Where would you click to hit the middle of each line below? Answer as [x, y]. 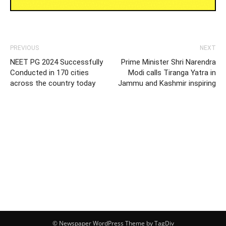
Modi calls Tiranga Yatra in [172, 72]
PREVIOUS [24, 48]
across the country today [53, 83]
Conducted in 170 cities [49, 72]
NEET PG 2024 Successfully [56, 62]
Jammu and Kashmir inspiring [167, 83]
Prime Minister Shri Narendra [168, 62]
